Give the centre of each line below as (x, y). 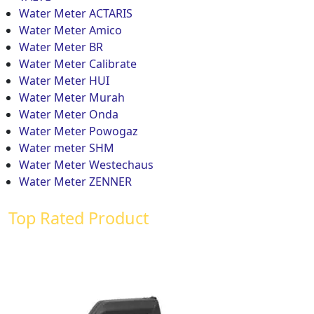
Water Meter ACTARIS (76, 13)
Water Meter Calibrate (78, 63)
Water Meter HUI (64, 80)
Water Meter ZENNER (75, 181)
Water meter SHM (67, 148)
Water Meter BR (61, 47)
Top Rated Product (78, 218)
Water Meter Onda (69, 114)
